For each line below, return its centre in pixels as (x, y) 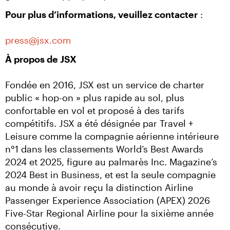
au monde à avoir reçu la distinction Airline (99, 187)
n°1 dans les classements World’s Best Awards (104, 149)
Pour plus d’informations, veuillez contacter (101, 14)
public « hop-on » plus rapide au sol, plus (95, 98)
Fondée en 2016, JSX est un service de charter (105, 85)
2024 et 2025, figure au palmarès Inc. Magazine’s (111, 162)
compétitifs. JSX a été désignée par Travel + (99, 123)
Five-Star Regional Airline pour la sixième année (109, 213)
